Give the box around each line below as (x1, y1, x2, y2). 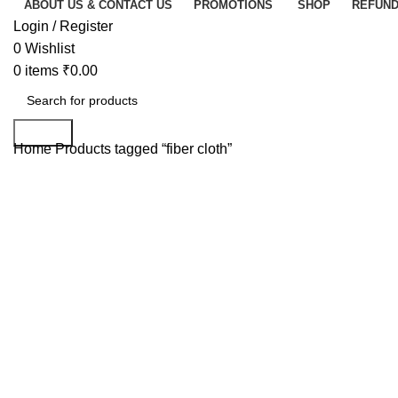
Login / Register (13, 18, 113, 34)
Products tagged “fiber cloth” (55, 140, 232, 156)
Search (20, 124, 66, 140)
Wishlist (25, 40, 75, 56)
